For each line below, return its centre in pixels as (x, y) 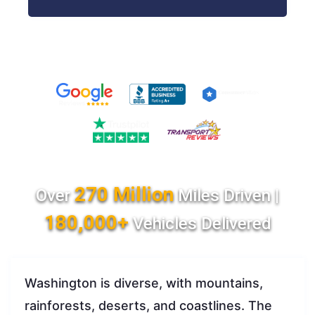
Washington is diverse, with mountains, (144, 283)
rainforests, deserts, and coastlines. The (148, 306)
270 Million (124, 195)
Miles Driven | (226, 196)
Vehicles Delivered (200, 224)
